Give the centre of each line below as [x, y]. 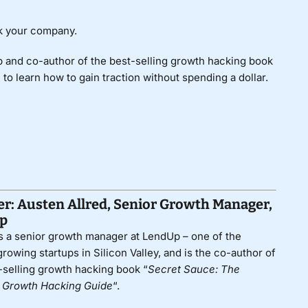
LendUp [161, 236]
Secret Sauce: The [194, 269]
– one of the [210, 236]
